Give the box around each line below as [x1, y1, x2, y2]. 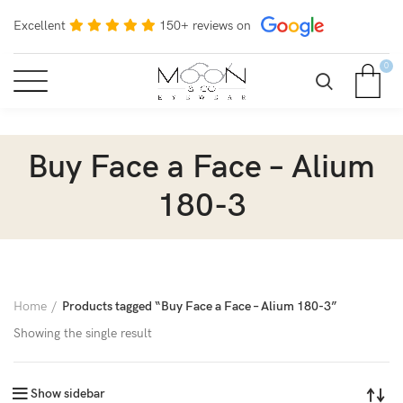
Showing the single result [13, 326, 152, 341]
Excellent [13, 17, 66, 33]
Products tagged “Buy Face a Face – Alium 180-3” [62, 299, 337, 314]
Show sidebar [31, 386, 105, 401]
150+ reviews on [159, 17, 251, 33]
